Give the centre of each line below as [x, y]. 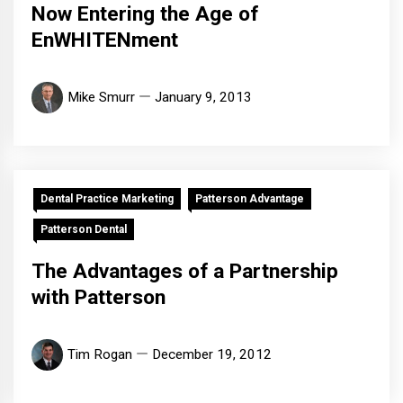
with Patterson [99, 298]
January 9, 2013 [203, 98]
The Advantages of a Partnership [185, 272]
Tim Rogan [100, 355]
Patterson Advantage [250, 199]
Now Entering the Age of [145, 14]
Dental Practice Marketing [107, 199]
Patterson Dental [84, 230]
